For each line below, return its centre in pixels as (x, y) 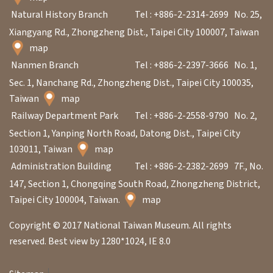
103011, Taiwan (42, 149)
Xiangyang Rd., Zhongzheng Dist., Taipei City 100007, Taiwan (134, 32)
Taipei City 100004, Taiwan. (66, 200)
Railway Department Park (65, 115)
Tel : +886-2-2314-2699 (182, 14)
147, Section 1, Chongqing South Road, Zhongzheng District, (135, 184)
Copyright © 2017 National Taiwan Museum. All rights (120, 225)
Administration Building (61, 166)
